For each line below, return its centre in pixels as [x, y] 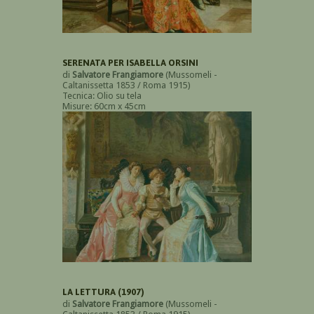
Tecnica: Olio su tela [102, 95]
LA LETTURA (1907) [103, 292]
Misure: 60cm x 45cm [104, 106]
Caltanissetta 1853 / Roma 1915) [127, 85]
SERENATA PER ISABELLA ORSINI [130, 62]
